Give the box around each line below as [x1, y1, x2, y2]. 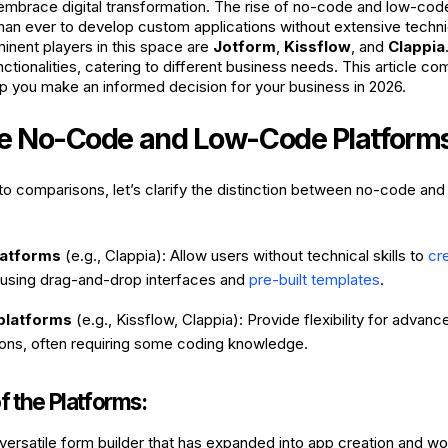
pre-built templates [249, 270, 380, 289]
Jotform [213, 37, 276, 56]
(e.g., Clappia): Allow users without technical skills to [61, 246, 428, 265]
